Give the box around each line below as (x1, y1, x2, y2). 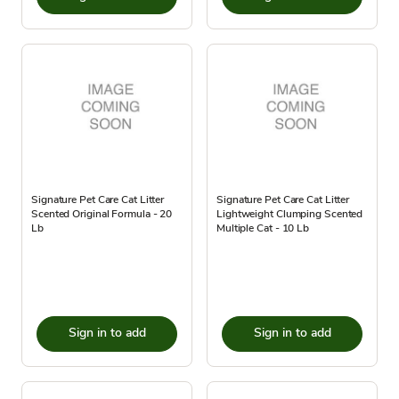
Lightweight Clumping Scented (216, 206, 363, 221)
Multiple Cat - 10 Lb (216, 220, 310, 235)
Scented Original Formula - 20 (31, 206, 173, 221)
